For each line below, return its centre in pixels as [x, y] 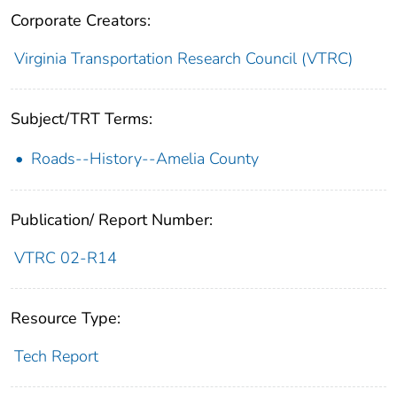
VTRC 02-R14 [65, 258]
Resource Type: [66, 319]
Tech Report [56, 357]
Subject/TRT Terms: [82, 119]
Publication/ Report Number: [112, 220]
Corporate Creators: [81, 21]
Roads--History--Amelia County [145, 159]
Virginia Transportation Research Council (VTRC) [183, 59]
